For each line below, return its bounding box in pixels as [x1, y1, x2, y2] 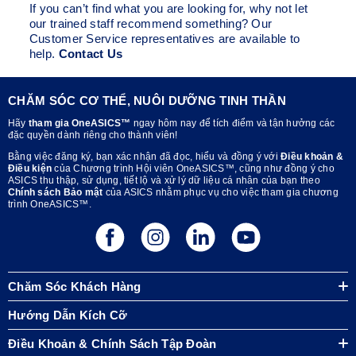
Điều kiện [8, 162, 52, 174]
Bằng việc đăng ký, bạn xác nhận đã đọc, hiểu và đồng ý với [8, 150, 278, 162]
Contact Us [58, 46, 123, 60]
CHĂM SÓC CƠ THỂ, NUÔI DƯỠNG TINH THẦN [8, 93, 287, 107]
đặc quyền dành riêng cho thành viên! [8, 129, 178, 141]
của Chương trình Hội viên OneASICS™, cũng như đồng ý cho [52, 162, 335, 174]
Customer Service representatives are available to [29, 31, 300, 45]
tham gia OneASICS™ [28, 117, 131, 129]
